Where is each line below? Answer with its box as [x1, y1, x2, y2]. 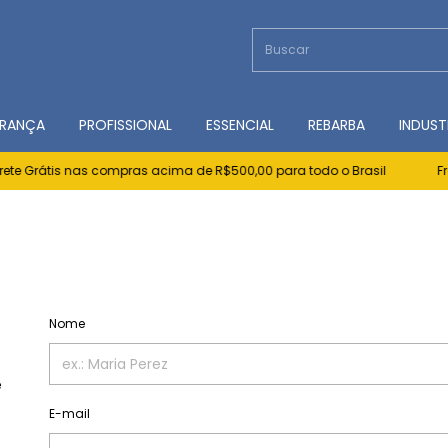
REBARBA [308, 115, 365, 135]
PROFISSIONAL [79, 115, 172, 135]
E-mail [49, 405, 90, 422]
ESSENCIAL [206, 115, 274, 135]
